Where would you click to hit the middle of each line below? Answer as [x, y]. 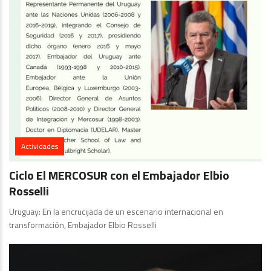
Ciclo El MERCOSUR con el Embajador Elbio [119, 175]
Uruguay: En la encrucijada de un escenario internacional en [116, 211]
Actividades [40, 146]
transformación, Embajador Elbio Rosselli [83, 225]
